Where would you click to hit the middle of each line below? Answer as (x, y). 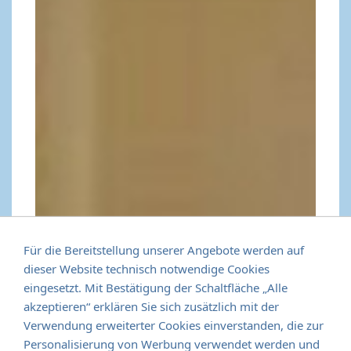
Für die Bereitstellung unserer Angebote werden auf (164, 250)
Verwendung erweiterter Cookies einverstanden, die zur (174, 325)
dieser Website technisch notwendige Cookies (147, 268)
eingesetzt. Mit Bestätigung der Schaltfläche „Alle (156, 287)
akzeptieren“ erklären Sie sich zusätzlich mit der (151, 306)
